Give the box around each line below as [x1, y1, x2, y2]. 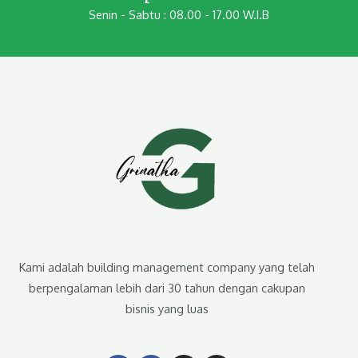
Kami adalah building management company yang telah [19, 259, 315, 274]
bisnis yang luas [125, 300, 209, 316]
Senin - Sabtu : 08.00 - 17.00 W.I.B [89, 6, 269, 22]
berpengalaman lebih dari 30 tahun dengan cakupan [29, 280, 305, 295]
